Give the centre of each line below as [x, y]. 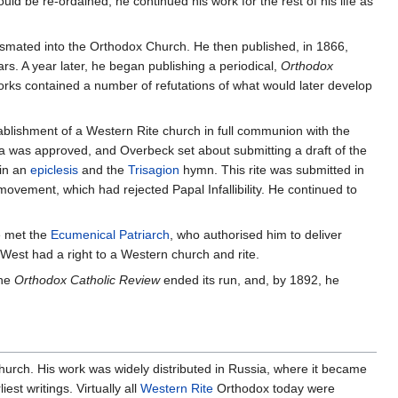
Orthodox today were [274, 389]
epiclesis [54, 170]
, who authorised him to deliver [256, 235]
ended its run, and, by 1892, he [250, 280]
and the [103, 170]
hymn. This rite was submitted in [272, 170]
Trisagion [154, 170]
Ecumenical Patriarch [110, 235]
